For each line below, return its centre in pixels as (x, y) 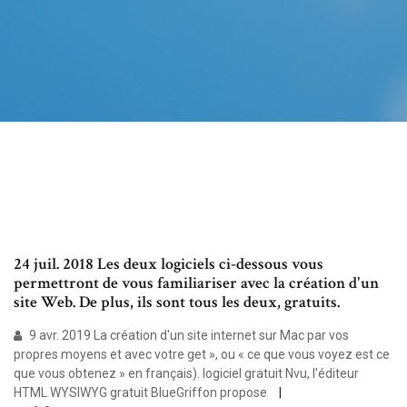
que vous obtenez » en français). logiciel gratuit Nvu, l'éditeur (186, 374)
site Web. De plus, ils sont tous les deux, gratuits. (177, 303)
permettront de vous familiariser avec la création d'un (196, 283)
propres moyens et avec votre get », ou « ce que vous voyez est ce (202, 355)
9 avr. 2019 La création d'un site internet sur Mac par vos (188, 336)
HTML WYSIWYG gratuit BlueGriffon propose (142, 393)
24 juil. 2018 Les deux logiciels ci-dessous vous (169, 264)
